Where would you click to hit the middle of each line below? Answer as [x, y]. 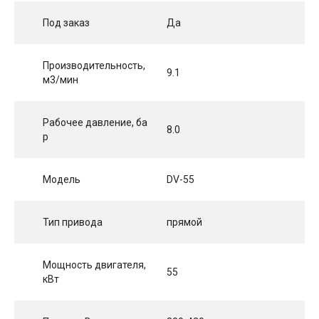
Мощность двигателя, [94, 265]
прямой [184, 223]
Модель [62, 180]
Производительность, [94, 66]
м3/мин [61, 80]
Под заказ [66, 23]
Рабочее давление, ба [95, 123]
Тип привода [73, 223]
